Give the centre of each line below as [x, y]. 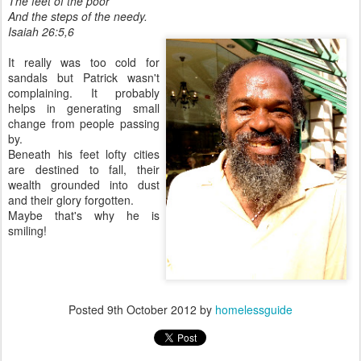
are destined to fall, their [84, 169]
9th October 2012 [152, 309]
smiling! [27, 230]
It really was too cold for [84, 62]
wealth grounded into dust [84, 185]
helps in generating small [84, 108]
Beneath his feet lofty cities [84, 154]
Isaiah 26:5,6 [41, 31]
